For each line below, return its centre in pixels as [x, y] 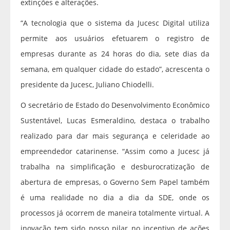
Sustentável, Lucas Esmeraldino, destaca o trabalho [115, 121]
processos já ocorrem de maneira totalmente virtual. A [115, 213]
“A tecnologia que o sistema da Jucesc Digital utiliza [115, 23]
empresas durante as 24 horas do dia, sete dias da [115, 54]
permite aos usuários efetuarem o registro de [115, 39]
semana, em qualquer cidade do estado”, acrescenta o [115, 69]
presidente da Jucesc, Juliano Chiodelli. [87, 85]
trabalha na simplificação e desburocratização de [115, 167]
